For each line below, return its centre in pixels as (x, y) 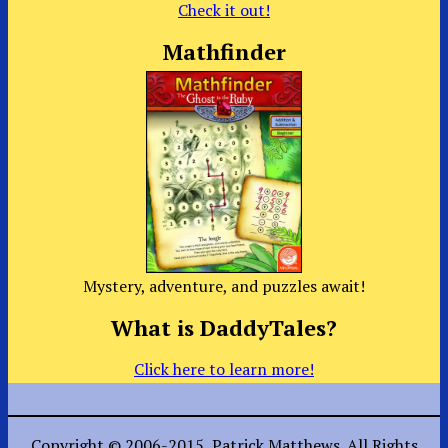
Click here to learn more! (224, 368)
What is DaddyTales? (224, 328)
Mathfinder (224, 51)
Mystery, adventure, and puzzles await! (224, 286)
